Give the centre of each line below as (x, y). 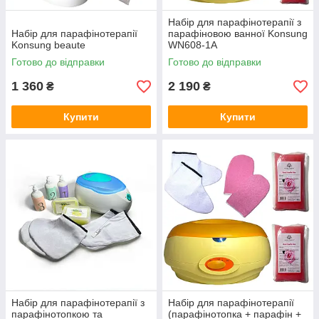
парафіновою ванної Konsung (238, 33)
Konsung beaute (48, 45)
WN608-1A (193, 45)
